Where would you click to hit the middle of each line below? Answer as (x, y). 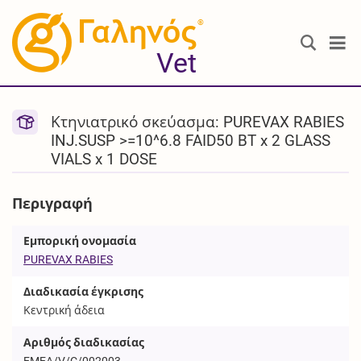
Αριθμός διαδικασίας (84, 342)
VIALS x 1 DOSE (104, 160)
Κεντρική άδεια (64, 310)
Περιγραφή (53, 203)
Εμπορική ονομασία (80, 241)
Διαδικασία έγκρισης (84, 291)
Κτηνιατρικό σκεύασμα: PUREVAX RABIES (198, 122)
